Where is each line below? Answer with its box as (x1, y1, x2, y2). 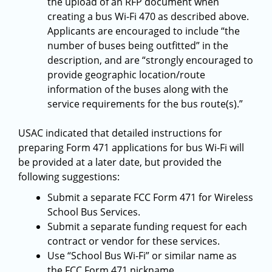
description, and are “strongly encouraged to (47, 53, 253, 67)
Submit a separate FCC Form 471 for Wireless (47, 191, 253, 204)
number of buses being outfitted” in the (47, 39, 228, 52)
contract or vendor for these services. (47, 234, 220, 248)
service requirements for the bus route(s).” (47, 97, 243, 110)
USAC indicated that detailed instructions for (18, 126, 222, 140)
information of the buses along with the (47, 83, 228, 96)
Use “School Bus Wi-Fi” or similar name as (47, 249, 237, 262)
